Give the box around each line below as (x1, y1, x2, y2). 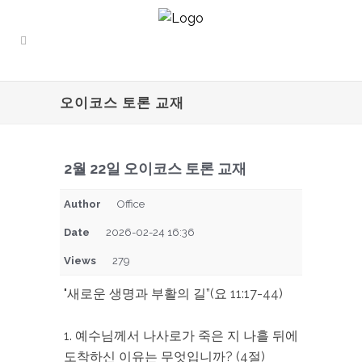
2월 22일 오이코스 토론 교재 (64, 160, 246, 177)
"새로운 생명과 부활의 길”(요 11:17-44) (64, 286, 283, 301)
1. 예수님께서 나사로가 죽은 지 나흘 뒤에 (64, 328, 298, 343)
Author (64, 198, 101, 210)
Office (117, 198, 145, 210)
